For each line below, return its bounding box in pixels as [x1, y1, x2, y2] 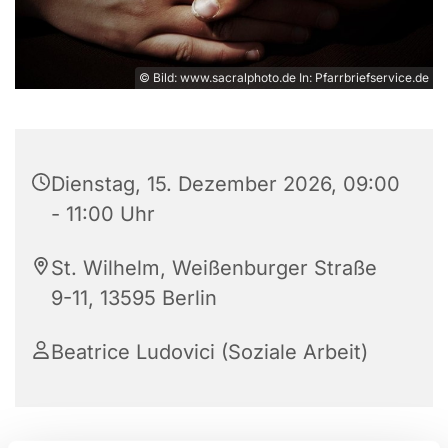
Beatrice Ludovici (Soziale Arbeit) [51, 340, 368, 365]
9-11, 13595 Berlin [51, 286, 217, 311]
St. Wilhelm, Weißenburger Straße [51, 256, 377, 281]
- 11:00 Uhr [51, 202, 155, 227]
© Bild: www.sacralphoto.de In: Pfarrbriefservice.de [139, 70, 429, 86]
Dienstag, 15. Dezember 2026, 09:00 [51, 172, 400, 197]
